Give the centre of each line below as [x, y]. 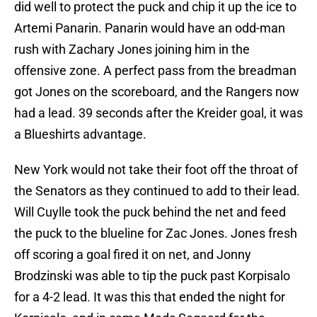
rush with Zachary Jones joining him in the [132, 50]
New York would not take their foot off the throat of [156, 170]
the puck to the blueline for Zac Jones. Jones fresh [156, 234]
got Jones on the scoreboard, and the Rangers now [157, 92]
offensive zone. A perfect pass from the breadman [155, 71]
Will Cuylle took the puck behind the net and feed [150, 212]
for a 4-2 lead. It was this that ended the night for [150, 297]
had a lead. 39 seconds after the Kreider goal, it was [158, 113]
